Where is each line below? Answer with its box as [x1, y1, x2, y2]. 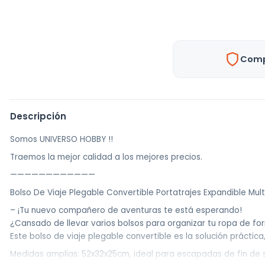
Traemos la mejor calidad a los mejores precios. [10, 151, 202, 163]
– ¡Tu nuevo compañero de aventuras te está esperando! [10, 205, 242, 216]
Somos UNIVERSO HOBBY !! [10, 134, 113, 145]
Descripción [10, 110, 66, 122]
